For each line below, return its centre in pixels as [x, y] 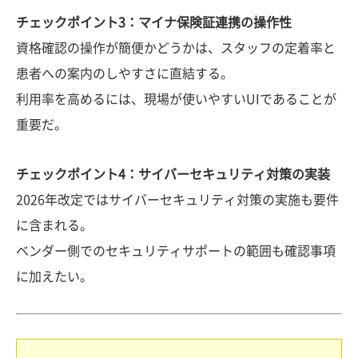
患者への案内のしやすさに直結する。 [125, 73]
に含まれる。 [54, 225]
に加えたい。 [54, 276]
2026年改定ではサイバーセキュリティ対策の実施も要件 [177, 199]
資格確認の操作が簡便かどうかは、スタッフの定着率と [176, 48]
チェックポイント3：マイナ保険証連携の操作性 [154, 22]
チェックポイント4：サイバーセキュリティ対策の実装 [173, 174]
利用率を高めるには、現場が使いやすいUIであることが [176, 99]
